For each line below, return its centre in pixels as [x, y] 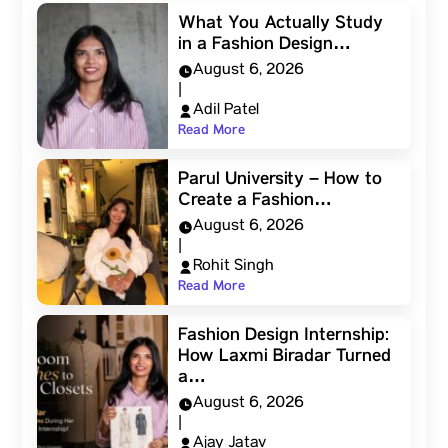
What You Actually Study [280, 23]
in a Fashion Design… [264, 44]
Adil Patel [225, 111]
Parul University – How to [279, 179]
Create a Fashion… [254, 200]
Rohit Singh [233, 267]
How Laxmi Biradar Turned [284, 356]
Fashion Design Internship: [283, 335]
